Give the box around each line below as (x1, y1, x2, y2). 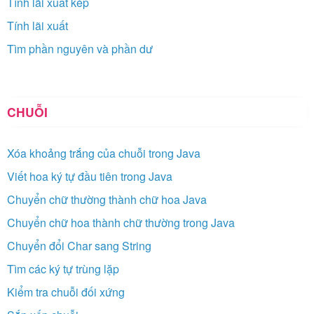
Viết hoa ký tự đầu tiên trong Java (7, 168, 172, 184)
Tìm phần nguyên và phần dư (7, 40, 153, 57)
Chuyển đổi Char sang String (7, 237, 151, 254)
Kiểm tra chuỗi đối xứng (7, 283, 125, 300)
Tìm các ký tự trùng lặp (7, 260, 119, 277)
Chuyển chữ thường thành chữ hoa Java (7, 191, 207, 207)
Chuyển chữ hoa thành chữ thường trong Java (7, 214, 235, 231)
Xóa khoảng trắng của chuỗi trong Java (7, 144, 200, 161)
